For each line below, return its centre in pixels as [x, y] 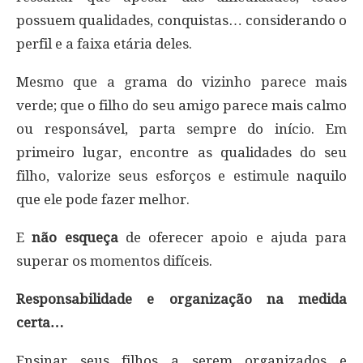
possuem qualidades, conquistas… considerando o [181, 20]
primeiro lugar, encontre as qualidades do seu [181, 152]
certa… [40, 322]
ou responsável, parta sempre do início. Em [181, 128]
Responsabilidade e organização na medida [181, 299]
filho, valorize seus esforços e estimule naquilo [181, 175]
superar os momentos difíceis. [114, 261]
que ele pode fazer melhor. [103, 199]
